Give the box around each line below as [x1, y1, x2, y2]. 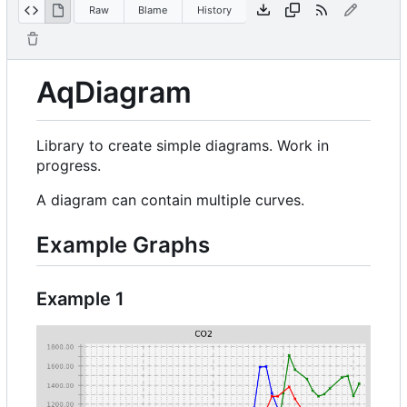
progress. [36, 155, 101, 174]
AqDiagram [36, 74, 192, 111]
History [196, 3, 232, 16]
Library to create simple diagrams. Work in [36, 135, 329, 154]
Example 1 [36, 287, 124, 310]
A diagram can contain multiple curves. [36, 190, 304, 209]
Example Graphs [36, 231, 210, 258]
